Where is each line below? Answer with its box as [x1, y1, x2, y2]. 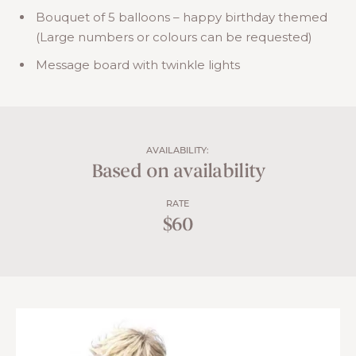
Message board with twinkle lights [36, 57, 240, 72]
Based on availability [91, 163, 265, 182]
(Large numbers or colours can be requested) [36, 29, 312, 44]
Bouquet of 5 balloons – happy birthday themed [36, 10, 327, 25]
